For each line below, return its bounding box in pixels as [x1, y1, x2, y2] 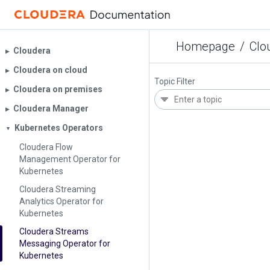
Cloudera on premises [13, 84, 102, 94]
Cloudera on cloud [13, 65, 87, 75]
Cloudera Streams [19, 227, 89, 236]
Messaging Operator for [19, 239, 110, 248]
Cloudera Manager [13, 104, 89, 113]
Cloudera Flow [19, 142, 73, 152]
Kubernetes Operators [14, 123, 103, 133]
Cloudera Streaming [19, 184, 96, 194]
